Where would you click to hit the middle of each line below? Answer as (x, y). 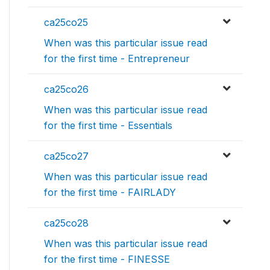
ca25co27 (66, 156)
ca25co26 (66, 89)
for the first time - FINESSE (107, 259)
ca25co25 (66, 22)
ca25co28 (66, 223)
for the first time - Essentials (108, 125)
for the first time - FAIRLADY (110, 192)
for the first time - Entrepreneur (117, 58)
